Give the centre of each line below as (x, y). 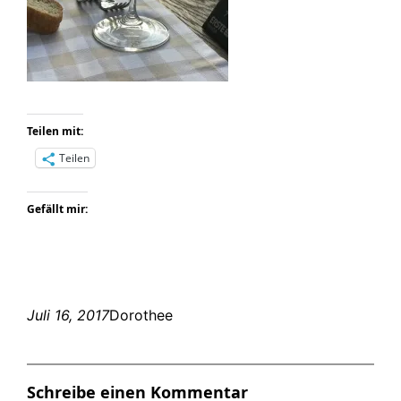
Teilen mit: (55, 132)
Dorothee (141, 316)
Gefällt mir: (58, 209)
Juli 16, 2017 (68, 316)
